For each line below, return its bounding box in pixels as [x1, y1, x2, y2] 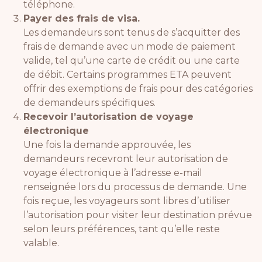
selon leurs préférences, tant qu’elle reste [23, 223, 220, 235]
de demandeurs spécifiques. [23, 96, 156, 108]
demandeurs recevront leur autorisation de [23, 153, 228, 164]
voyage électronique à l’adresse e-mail [23, 167, 202, 178]
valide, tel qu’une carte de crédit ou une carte [23, 54, 240, 66]
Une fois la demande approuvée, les [23, 139, 191, 150]
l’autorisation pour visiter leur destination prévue [23, 209, 252, 220]
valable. [23, 237, 59, 249]
